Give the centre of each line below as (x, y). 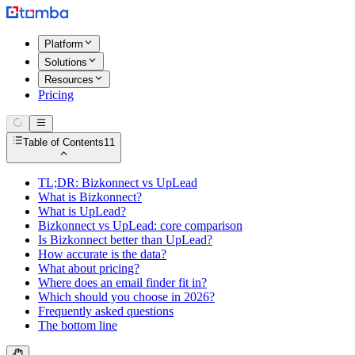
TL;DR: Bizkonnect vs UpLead (118, 182)
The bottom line (78, 325)
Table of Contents (64, 142)
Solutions (66, 62)
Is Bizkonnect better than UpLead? (125, 239)
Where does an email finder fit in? (122, 282)
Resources (69, 79)
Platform (64, 44)
